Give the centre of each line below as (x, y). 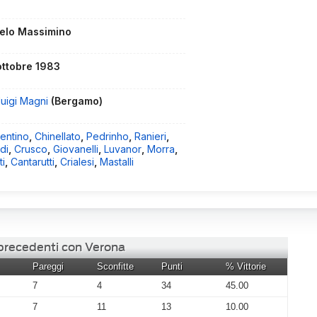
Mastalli (117, 161)
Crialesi (77, 161)
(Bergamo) (77, 101)
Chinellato (58, 136)
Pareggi (48, 266)
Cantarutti (33, 161)
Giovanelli (76, 149)
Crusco (31, 149)
